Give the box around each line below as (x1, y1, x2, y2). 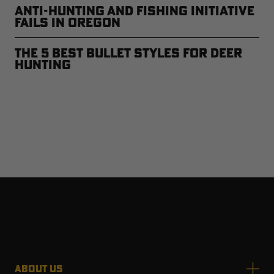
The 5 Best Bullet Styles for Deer (15, 44, 242, 61)
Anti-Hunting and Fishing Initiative (15, 2, 254, 18)
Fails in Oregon (15, 13, 120, 30)
